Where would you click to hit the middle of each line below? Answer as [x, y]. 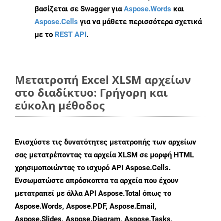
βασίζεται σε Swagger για [79, 9]
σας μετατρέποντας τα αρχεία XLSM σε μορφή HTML [104, 155]
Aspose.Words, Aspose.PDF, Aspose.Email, [86, 206]
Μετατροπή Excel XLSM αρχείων [103, 80]
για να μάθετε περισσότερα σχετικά [140, 22]
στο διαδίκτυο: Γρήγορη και [91, 92]
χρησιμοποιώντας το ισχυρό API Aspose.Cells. [93, 168]
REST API [71, 35]
